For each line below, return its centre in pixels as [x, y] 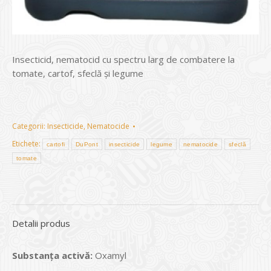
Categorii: [30, 126]
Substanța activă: [54, 256]
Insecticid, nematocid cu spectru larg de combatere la [123, 60]
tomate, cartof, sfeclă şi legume [78, 73]
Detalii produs [41, 224]
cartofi [56, 145]
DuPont [87, 145]
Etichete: [27, 144]
